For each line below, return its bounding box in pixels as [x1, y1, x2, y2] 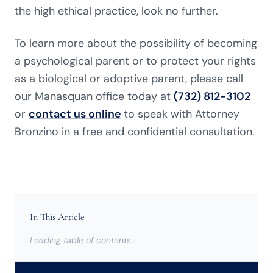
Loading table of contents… [30, 235, 136, 246]
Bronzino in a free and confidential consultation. [15, 124, 255, 139]
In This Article [30, 211, 85, 223]
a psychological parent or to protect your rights [15, 54, 256, 68]
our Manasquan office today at [15, 89, 174, 104]
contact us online [29, 107, 121, 121]
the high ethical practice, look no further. [15, 4, 218, 18]
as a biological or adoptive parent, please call [15, 71, 243, 86]
